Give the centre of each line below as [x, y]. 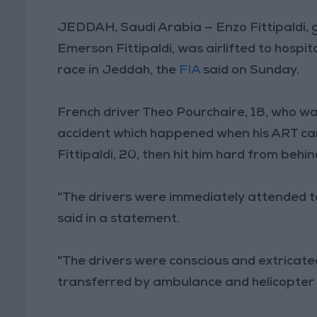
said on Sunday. [252, 70]
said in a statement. [120, 219]
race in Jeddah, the [119, 70]
